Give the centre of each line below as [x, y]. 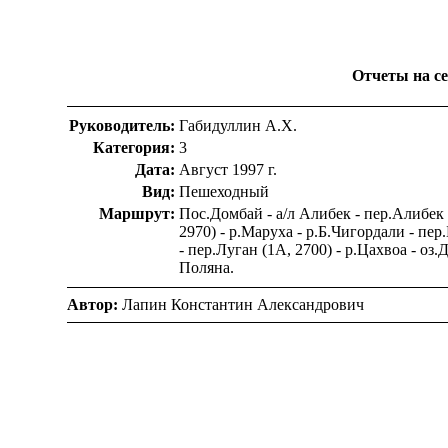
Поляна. [207, 268]
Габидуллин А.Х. [238, 126]
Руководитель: [122, 126]
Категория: [134, 148]
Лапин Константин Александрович [241, 305]
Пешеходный [224, 192]
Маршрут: [137, 214]
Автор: [93, 305]
